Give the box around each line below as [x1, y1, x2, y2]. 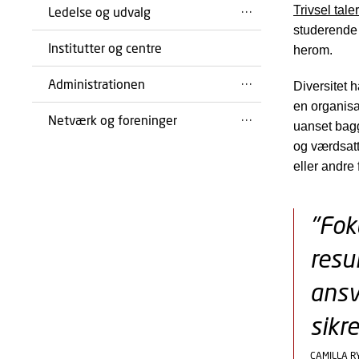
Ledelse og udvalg [48, 4, 151, 19]
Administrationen [48, 76, 145, 91]
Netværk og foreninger [48, 112, 177, 127]
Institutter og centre [48, 40, 162, 55]
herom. [292, 43, 333, 57]
